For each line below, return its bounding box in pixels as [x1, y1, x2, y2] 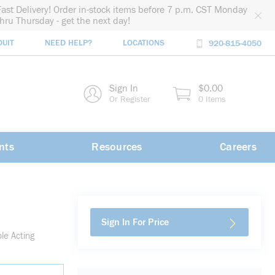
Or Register [109, 95, 150, 104]
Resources [91, 141, 142, 153]
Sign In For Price [101, 217, 169, 228]
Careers [220, 141, 257, 153]
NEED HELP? [45, 38, 92, 48]
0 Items [198, 95, 226, 104]
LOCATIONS [123, 38, 165, 48]
